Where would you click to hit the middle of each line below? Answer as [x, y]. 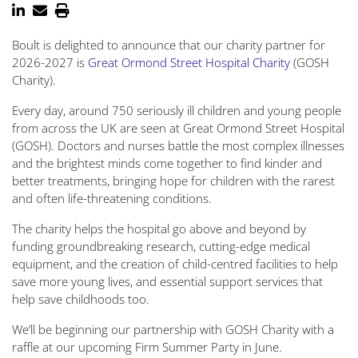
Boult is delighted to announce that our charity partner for [169, 45]
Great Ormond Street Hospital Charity [189, 62]
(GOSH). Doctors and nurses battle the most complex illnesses [178, 145]
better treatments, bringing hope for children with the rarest [173, 181]
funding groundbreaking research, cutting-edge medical [161, 246]
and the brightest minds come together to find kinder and [167, 163]
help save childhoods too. [81, 299]
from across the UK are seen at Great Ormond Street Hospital [178, 128]
